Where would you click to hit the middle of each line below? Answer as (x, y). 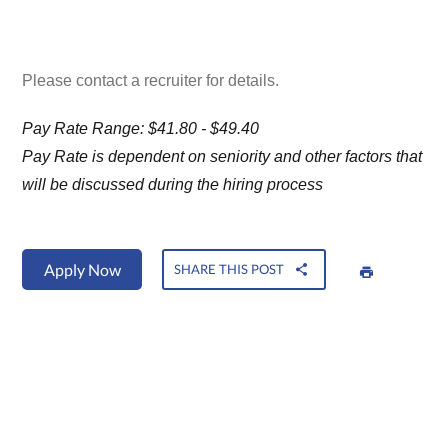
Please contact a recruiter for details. (151, 81)
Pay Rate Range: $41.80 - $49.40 (141, 129)
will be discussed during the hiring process (173, 185)
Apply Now (82, 270)
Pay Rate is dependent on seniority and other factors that (222, 157)
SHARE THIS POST (229, 269)
